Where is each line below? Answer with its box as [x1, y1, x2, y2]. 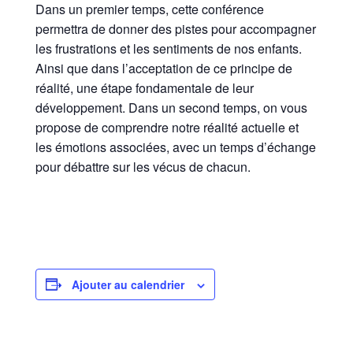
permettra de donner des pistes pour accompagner [35, 19, 316, 38]
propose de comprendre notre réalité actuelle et [35, 117, 299, 136]
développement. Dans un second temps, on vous [35, 98, 307, 117]
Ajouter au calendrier [71, 276, 184, 292]
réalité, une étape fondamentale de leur [35, 78, 254, 97]
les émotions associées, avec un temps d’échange [35, 137, 316, 156]
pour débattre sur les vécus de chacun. [35, 157, 251, 176]
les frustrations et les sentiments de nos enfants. [35, 39, 302, 58]
